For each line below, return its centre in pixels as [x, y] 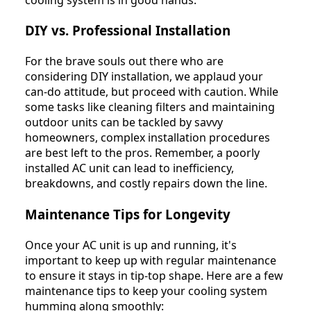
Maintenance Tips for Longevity [128, 214]
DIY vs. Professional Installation [128, 31]
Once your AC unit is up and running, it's [131, 245]
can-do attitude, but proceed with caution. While [152, 92]
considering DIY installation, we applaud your [144, 77]
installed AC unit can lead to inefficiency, [129, 168]
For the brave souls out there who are [124, 61]
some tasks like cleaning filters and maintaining [150, 107]
